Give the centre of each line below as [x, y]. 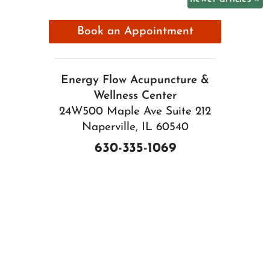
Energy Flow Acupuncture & [135, 80]
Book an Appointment [135, 32]
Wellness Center [135, 96]
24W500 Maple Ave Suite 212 [135, 111]
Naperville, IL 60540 [135, 127]
